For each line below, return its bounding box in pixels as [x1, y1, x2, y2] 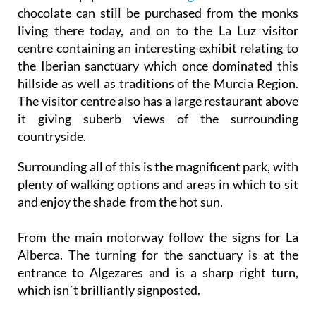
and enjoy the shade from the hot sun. [18, 193, 223, 209]
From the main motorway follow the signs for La [18, 229, 298, 245]
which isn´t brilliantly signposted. [18, 281, 200, 298]
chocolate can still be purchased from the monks [18, 4, 298, 20]
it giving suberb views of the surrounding [18, 110, 298, 126]
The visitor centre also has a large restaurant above [18, 92, 298, 109]
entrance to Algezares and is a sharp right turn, [18, 264, 298, 280]
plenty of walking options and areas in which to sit [18, 176, 298, 192]
